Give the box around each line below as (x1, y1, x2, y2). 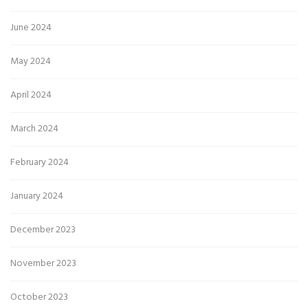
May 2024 (10, 53, 51, 69)
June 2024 (10, 19, 52, 36)
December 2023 (10, 221, 76, 238)
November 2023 (10, 255, 76, 272)
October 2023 (10, 289, 68, 305)
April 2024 (10, 87, 52, 103)
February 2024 (10, 154, 69, 170)
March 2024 (10, 120, 58, 137)
